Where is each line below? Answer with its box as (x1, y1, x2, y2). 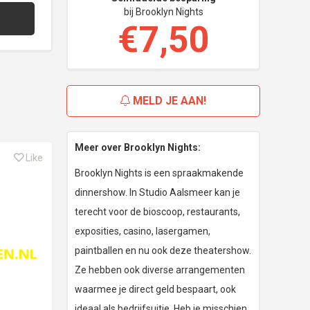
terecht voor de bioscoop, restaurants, (75, 206, 240, 218)
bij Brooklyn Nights (123, 6, 203, 18)
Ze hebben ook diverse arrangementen (75, 264, 245, 276)
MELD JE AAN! (130, 94, 206, 108)
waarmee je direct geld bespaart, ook (75, 284, 236, 295)
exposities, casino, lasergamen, (75, 226, 210, 237)
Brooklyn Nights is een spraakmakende (75, 167, 244, 179)
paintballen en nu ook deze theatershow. (75, 245, 251, 257)
